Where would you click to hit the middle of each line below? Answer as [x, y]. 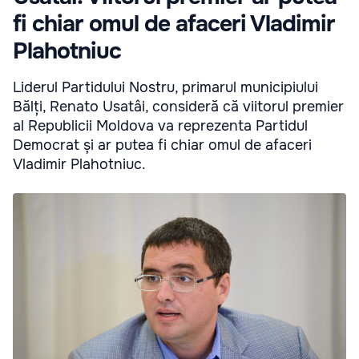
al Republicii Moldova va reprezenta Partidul [160, 126]
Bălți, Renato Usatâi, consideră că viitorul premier [178, 107]
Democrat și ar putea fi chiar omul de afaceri [162, 145]
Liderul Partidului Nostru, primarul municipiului [165, 88]
